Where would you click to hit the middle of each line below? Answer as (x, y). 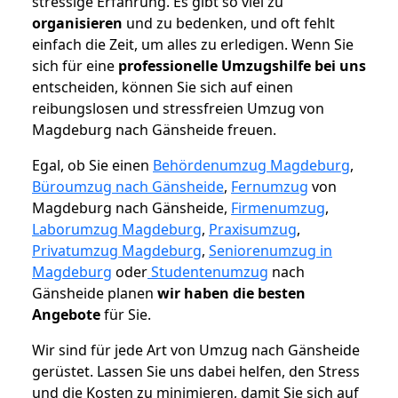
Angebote (66, 315)
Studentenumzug (208, 272)
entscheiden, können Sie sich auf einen (163, 88)
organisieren (77, 24)
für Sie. (126, 315)
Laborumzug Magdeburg (117, 230)
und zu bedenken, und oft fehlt (229, 24)
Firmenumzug (278, 208)
